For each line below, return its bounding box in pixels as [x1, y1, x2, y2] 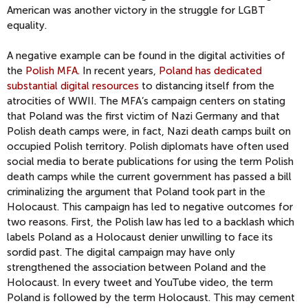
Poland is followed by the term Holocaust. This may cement [7, 291, 295, 305]
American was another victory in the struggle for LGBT [7, 4, 265, 17]
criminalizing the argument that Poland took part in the [7, 186, 265, 199]
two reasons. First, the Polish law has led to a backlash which [7, 216, 294, 229]
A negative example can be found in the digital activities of [7, 49, 285, 63]
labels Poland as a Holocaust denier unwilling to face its [7, 231, 273, 244]
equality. [7, 19, 47, 32]
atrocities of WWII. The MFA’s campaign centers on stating [7, 95, 285, 108]
